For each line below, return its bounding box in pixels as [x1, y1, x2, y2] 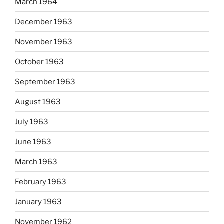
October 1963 [15, 57, 64, 66]
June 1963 [15, 137, 51, 146]
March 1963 [15, 157, 57, 166]
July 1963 [15, 117, 48, 126]
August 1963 [15, 97, 61, 106]
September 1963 [15, 77, 75, 86]
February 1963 [15, 177, 66, 186]
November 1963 [15, 37, 72, 46]
